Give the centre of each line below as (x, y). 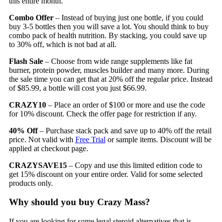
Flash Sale (26, 61)
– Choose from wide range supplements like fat (117, 61)
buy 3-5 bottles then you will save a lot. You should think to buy (109, 26)
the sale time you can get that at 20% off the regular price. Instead (111, 79)
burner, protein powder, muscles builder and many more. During (109, 70)
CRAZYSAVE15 (38, 165)
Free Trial (90, 139)
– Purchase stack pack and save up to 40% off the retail (124, 130)
